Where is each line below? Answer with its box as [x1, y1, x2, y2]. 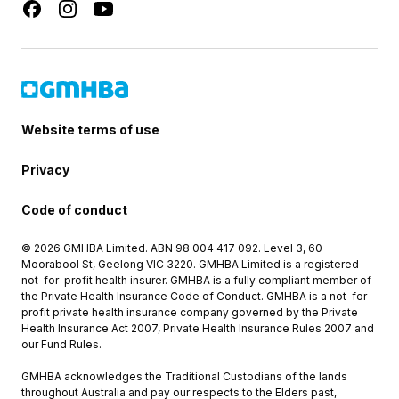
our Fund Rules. [21, 338, 102, 351]
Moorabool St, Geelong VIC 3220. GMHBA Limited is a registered [21, 257, 359, 271]
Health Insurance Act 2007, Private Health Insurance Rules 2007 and [21, 322, 374, 335]
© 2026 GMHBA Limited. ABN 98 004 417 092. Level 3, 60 [21, 241, 322, 255]
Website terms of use [21, 122, 159, 137]
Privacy [21, 162, 69, 177]
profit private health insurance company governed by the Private [21, 305, 358, 319]
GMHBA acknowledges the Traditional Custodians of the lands [21, 370, 347, 383]
